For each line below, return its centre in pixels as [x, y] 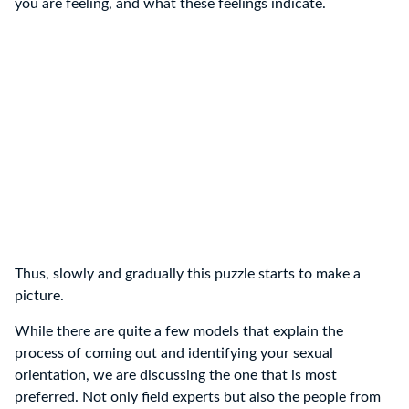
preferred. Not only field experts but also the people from [198, 398]
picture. [39, 296]
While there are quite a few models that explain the [179, 332]
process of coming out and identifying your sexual [174, 354]
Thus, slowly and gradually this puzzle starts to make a [188, 274]
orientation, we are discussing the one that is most [176, 376]
